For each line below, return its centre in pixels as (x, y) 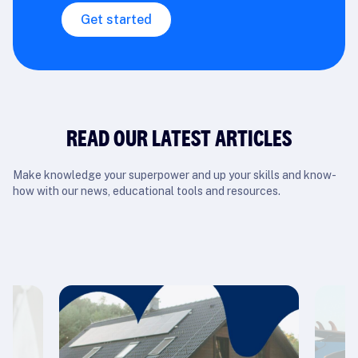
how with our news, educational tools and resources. (147, 191)
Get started (116, 19)
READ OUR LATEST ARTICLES (179, 137)
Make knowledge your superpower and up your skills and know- (175, 175)
